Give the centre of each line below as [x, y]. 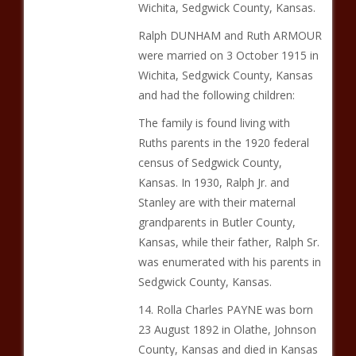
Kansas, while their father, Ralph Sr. [228, 242]
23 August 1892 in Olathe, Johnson [227, 329]
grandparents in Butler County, [217, 222]
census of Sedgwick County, [210, 163]
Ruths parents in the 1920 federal [223, 143]
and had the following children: [216, 95]
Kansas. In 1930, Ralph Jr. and [213, 182]
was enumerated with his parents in [229, 262]
